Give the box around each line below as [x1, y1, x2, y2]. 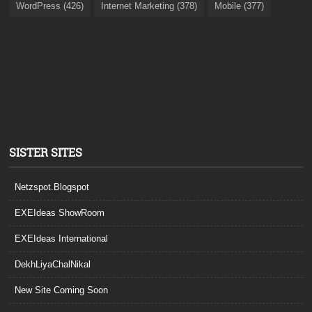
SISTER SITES [9, 145, 83, 160]
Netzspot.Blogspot [15, 182, 90, 193]
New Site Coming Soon [15, 285, 109, 296]
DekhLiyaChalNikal [15, 259, 91, 270]
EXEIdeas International [15, 233, 109, 244]
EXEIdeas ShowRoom [15, 208, 105, 219]
